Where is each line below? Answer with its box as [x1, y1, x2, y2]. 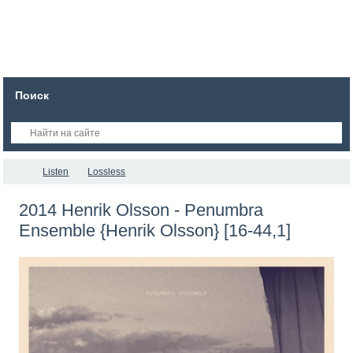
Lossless [87, 166, 126, 177]
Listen [43, 166, 69, 177]
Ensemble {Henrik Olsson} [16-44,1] [19, 221, 292, 240]
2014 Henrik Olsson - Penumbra [19, 200, 264, 220]
